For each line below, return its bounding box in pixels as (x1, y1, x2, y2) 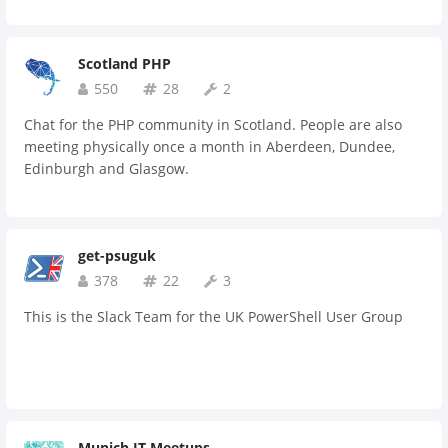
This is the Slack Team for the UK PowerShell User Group (24, 307, 403, 326)
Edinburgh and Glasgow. (24, 159, 189, 178)
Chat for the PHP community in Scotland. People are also (24, 115, 402, 134)
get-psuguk (78, 246, 156, 265)
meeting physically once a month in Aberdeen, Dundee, (24, 137, 395, 156)
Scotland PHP (78, 54, 171, 73)
